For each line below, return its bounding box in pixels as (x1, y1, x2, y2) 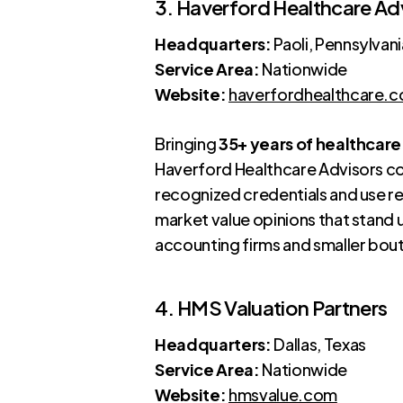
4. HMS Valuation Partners (155, 294, 388, 320)
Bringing (155, 132, 219, 154)
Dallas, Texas (271, 333, 366, 354)
